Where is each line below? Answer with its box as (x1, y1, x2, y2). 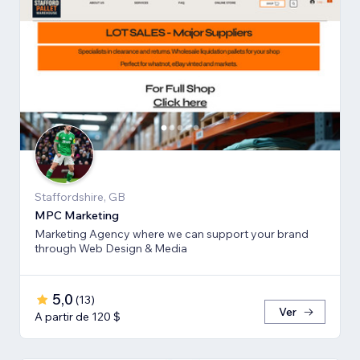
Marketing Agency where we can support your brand (35, 227, 309, 242)
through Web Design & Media (35, 241, 187, 256)
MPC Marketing (35, 208, 119, 223)
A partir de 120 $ (35, 309, 121, 325)
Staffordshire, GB (35, 190, 125, 205)
